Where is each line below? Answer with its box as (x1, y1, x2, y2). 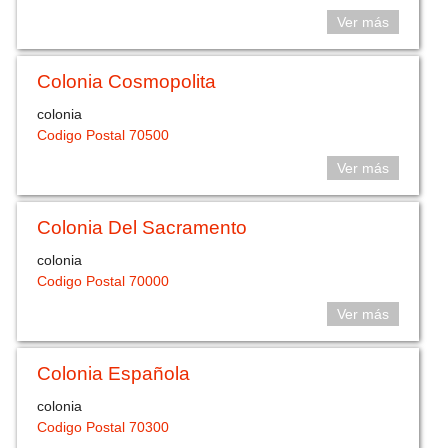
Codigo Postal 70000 (37, 272, 170, 289)
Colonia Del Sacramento (37, 217, 248, 239)
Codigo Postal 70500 (37, 126, 170, 143)
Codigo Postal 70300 (37, 418, 170, 435)
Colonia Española (37, 363, 191, 385)
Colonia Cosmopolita (37, 71, 217, 93)
